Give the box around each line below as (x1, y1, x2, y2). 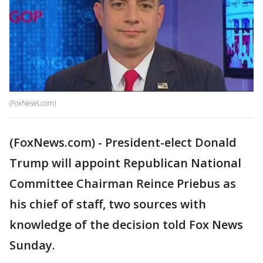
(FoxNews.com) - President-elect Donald (9, 134, 237, 151)
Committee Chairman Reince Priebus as (9, 176, 236, 192)
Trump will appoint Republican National (9, 155, 241, 171)
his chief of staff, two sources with (9, 196, 206, 213)
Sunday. (9, 237, 55, 254)
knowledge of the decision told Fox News (9, 217, 243, 233)
